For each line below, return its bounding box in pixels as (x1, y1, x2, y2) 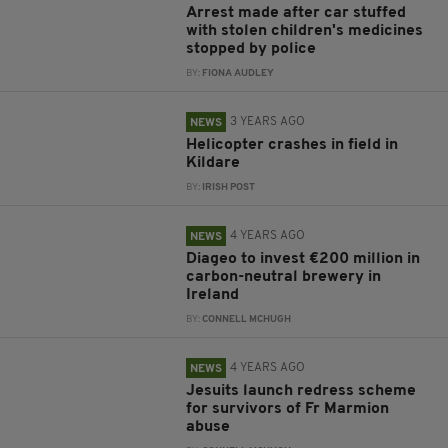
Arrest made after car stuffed (186, 5, 407, 21)
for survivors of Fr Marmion (186, 401, 390, 417)
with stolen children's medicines (186, 23, 424, 39)
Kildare (186, 155, 241, 171)
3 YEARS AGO (230, 116, 306, 128)
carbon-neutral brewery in (186, 269, 382, 285)
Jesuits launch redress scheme (186, 383, 417, 399)
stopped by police (186, 41, 317, 57)
